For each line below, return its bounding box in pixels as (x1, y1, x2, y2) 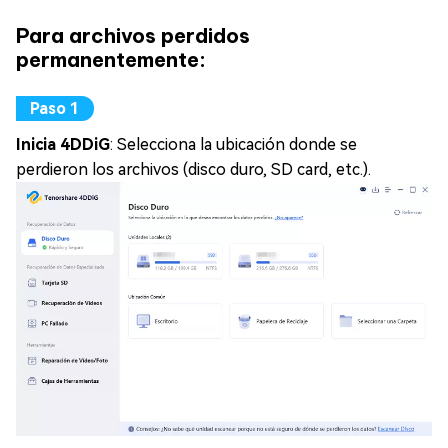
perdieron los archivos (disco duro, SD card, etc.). (16, 160, 371, 179)
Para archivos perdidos (16, 23, 250, 48)
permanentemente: (16, 47, 206, 72)
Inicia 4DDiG (16, 135, 110, 154)
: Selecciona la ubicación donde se (110, 135, 357, 154)
